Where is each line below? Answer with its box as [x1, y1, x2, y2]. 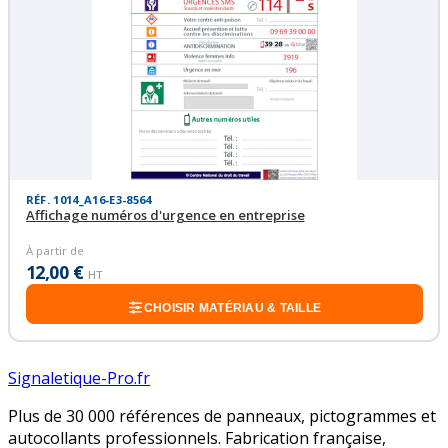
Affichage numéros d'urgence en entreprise [25, 205, 305, 224]
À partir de [25, 243, 84, 259]
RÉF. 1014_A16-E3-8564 [25, 191, 152, 207]
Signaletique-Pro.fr [8, 366, 150, 389]
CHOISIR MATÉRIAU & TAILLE [143, 300, 322, 315]
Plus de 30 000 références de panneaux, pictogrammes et [8, 404, 436, 427]
